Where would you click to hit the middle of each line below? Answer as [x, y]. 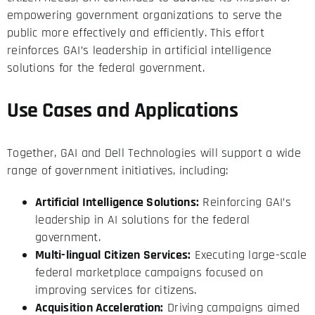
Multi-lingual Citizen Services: [113, 255]
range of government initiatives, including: [117, 171]
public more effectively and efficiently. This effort [136, 33]
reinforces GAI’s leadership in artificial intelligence [139, 51]
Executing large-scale [249, 255]
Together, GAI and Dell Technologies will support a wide [154, 153]
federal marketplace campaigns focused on [149, 273]
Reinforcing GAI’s [245, 202]
